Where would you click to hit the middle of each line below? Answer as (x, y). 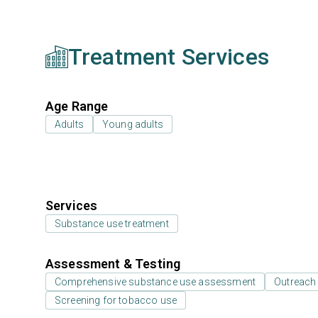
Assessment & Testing (113, 264)
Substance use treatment (112, 224)
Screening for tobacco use (116, 300)
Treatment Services (169, 57)
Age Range (77, 106)
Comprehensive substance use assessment (155, 282)
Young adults (132, 124)
